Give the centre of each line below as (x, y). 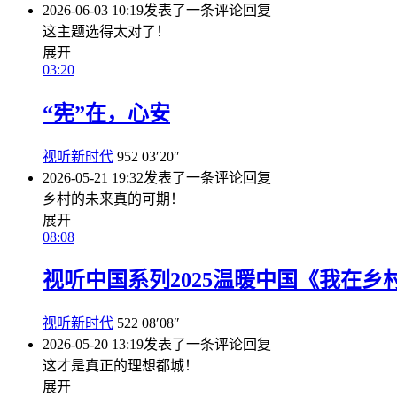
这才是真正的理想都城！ (121, 366)
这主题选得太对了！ (106, 31)
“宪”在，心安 (106, 113)
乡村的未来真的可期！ (113, 198)
